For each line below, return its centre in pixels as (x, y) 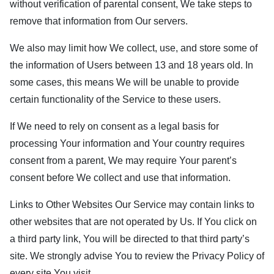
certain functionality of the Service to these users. (115, 99)
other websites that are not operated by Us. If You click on (133, 222)
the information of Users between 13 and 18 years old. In (131, 65)
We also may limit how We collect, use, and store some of (134, 48)
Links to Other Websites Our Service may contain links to (132, 205)
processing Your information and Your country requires (127, 143)
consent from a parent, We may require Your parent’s (123, 161)
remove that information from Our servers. (99, 21)
